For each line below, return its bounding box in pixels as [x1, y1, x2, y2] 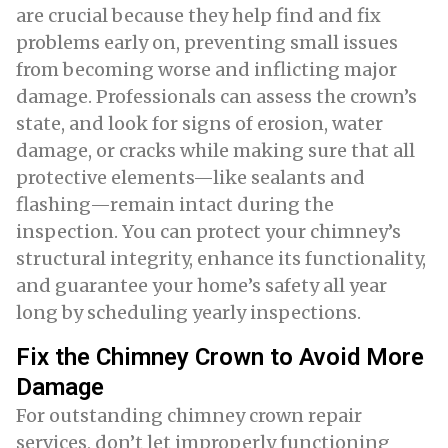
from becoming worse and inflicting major [16, 58, 397, 81]
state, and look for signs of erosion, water [16, 112, 383, 135]
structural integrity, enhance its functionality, [16, 247, 426, 270]
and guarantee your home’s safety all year [16, 274, 387, 297]
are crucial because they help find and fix [16, 4, 381, 27]
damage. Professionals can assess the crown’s [16, 85, 417, 108]
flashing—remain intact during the [16, 193, 334, 216]
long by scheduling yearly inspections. [16, 301, 361, 324]
